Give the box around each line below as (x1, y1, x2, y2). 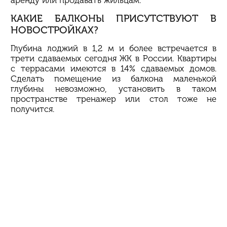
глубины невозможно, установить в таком (11, 83, 216, 94)
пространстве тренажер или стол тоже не (11, 93, 216, 104)
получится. (11, 103, 54, 114)
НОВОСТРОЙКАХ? (11, 24, 98, 36)
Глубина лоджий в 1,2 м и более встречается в (11, 43, 216, 53)
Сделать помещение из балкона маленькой (11, 73, 216, 84)
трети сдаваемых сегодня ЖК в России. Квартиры (11, 53, 216, 63)
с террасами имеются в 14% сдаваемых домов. (11, 63, 216, 73)
